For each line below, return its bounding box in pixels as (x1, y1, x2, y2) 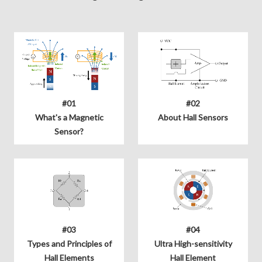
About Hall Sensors (158, 112, 228, 122)
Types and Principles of (26, 239, 112, 249)
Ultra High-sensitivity (154, 239, 232, 249)
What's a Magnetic (35, 112, 104, 122)
